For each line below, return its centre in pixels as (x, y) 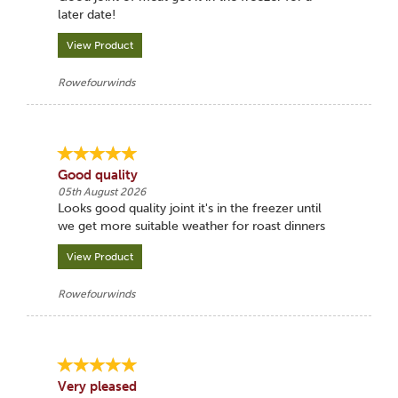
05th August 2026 (101, 192)
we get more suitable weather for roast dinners (191, 226)
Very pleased (97, 386)
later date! (86, 15)
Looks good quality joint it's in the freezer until (189, 208)
